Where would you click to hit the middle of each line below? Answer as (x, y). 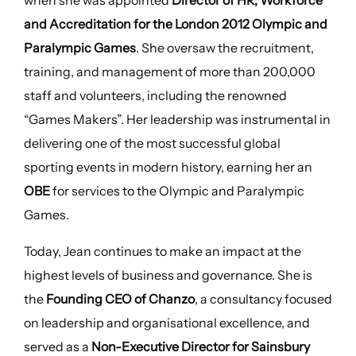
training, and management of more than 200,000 (169, 72)
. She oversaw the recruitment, (224, 48)
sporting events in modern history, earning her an (168, 167)
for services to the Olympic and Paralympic (178, 191)
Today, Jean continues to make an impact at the (162, 252)
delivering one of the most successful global (152, 143)
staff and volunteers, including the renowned (155, 96)
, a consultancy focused (263, 299)
